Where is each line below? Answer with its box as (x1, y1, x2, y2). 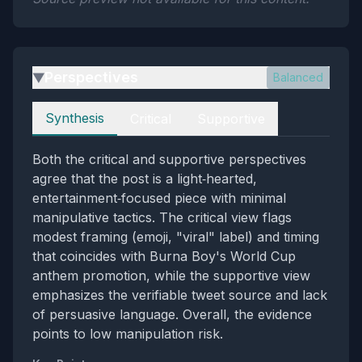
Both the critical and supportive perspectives (32, 151, 306, 167)
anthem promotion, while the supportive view (32, 267, 310, 284)
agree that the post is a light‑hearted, (32, 170, 257, 187)
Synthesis (45, 110, 104, 126)
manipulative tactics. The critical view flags (32, 209, 292, 225)
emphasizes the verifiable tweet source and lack (32, 287, 327, 303)
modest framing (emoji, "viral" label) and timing (32, 229, 319, 245)
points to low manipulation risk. (32, 326, 223, 342)
